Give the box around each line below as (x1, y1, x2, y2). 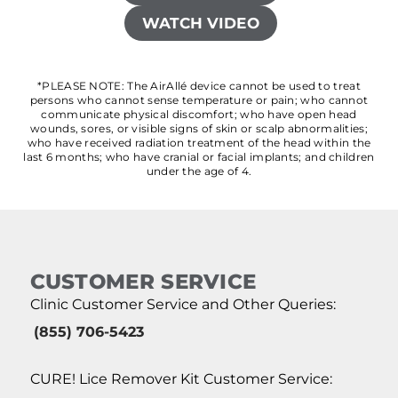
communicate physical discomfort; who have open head (41, 107, 357, 121)
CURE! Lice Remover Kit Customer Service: (29, 370, 332, 388)
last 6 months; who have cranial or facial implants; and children (23, 150, 375, 163)
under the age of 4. (146, 164, 252, 178)
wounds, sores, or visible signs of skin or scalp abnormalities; (30, 122, 368, 135)
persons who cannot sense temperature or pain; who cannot (29, 93, 369, 107)
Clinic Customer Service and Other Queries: (29, 295, 336, 313)
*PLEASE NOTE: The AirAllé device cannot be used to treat (37, 79, 361, 92)
